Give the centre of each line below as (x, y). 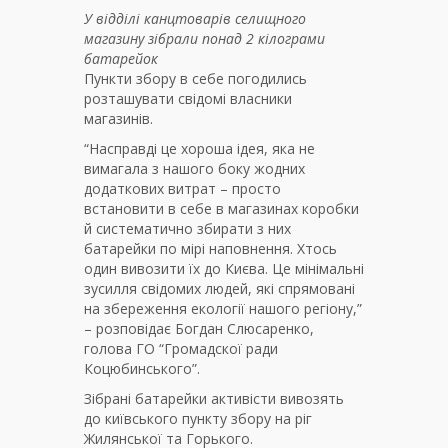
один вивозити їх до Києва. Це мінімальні (224, 269)
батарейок (121, 59)
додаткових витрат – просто (182, 189)
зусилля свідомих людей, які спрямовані (219, 289)
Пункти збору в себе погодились (195, 79)
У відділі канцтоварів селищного (195, 19)
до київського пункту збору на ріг (198, 419)
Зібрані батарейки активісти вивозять (214, 399)
